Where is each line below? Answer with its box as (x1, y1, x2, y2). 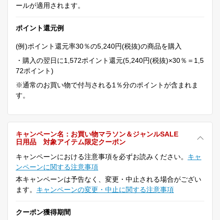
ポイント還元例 (16, 24, 64, 32)
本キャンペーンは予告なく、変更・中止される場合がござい (16, 175, 201, 183)
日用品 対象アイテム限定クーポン (16, 137, 126, 146)
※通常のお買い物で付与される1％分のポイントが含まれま (16, 81, 198, 89)
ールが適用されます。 (16, 1, 84, 9)
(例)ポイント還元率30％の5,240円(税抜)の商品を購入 (16, 42, 182, 50)
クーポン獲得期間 (16, 208, 71, 216)
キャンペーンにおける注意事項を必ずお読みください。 (16, 152, 188, 161)
